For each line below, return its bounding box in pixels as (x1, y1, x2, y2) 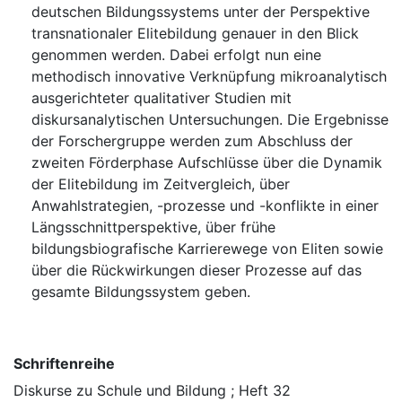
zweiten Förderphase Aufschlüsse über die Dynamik (31, 153, 382, 172)
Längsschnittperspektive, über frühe (31, 218, 275, 237)
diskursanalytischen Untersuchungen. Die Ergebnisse (31, 110, 389, 129)
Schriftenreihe (13, 354, 115, 373)
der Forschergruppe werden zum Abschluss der (31, 132, 353, 151)
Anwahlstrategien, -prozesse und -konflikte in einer (31, 197, 379, 215)
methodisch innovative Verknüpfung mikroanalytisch (31, 67, 387, 86)
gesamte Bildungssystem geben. (31, 283, 250, 301)
